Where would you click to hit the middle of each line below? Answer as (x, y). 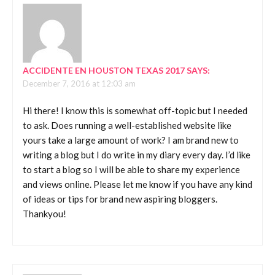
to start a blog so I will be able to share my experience (131, 170)
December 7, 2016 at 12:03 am (79, 83)
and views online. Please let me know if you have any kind (137, 184)
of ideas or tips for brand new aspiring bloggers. (120, 199)
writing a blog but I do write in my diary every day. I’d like (137, 155)
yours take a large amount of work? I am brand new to (131, 140)
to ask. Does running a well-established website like (127, 126)
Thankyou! (45, 214)
